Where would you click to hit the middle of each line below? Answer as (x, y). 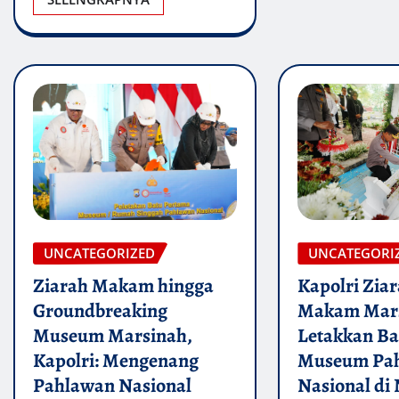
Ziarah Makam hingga (123, 285)
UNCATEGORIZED (99, 253)
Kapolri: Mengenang (116, 360)
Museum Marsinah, (113, 335)
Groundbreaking (100, 310)
